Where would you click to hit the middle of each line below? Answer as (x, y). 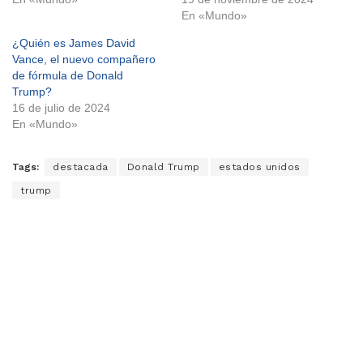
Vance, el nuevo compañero (84, 60)
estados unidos (259, 167)
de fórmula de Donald (68, 76)
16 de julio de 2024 (61, 108)
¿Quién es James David (74, 43)
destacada (81, 167)
